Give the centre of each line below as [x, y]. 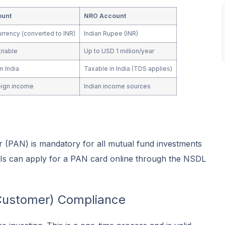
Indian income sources [118, 86]
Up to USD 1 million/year [119, 51]
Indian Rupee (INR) [111, 34]
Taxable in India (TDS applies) [128, 69]
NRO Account [105, 16]
